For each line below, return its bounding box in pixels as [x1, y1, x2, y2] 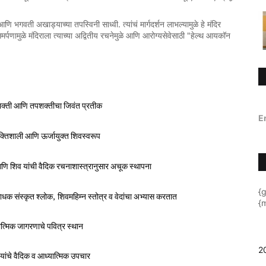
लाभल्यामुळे [167, 20, 198, 29]
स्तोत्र [88, 192, 107, 201]
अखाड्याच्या [36, 20, 72, 29]
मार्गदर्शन [140, 20, 164, 29]
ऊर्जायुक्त [41, 131, 69, 141]
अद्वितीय [75, 31, 98, 40]
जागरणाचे [17, 221, 45, 231]
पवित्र [47, 221, 65, 231]
